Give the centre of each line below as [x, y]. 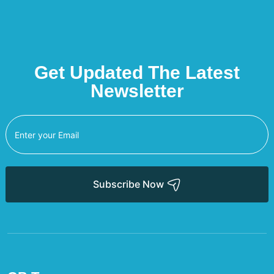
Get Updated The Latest [137, 72]
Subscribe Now [130, 184]
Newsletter [137, 91]
